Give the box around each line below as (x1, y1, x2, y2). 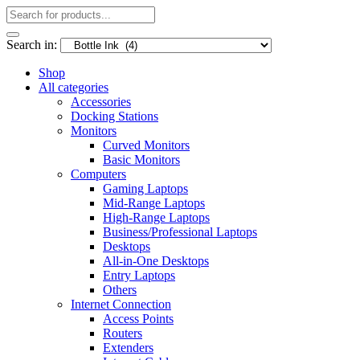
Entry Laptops (103, 268, 175, 282)
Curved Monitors (103, 138, 190, 152)
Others (103, 283, 137, 297)
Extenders (103, 341, 153, 354)
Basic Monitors (103, 153, 180, 166)
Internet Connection (71, 297, 171, 311)
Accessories (71, 95, 131, 108)
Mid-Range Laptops (103, 196, 205, 210)
